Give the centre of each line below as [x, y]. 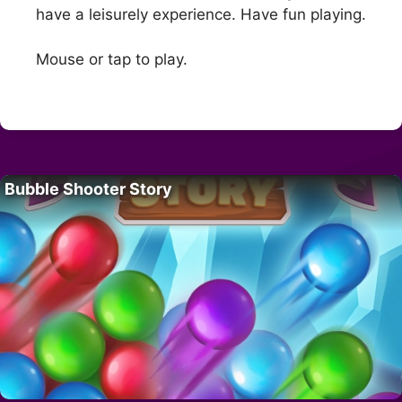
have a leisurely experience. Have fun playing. [201, 14]
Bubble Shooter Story [88, 188]
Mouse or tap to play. [112, 60]
